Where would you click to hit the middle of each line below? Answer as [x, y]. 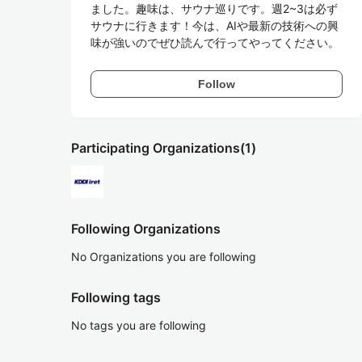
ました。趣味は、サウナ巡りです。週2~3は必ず [214, 8]
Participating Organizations [156, 148]
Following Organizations [146, 229]
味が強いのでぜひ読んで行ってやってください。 [215, 42]
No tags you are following [139, 325]
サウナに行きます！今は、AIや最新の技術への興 [215, 25]
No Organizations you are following [164, 257]
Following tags [116, 297]
